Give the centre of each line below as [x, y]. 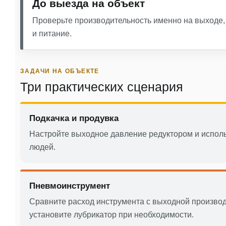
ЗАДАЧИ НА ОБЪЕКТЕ [60, 71]
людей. [42, 147]
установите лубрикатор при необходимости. [111, 214]
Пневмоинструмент [70, 186]
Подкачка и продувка [74, 118]
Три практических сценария [102, 87]
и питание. [52, 33]
